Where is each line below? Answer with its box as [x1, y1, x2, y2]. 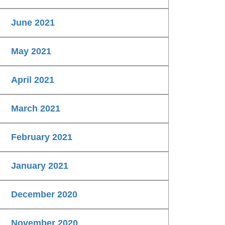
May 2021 [11, 46, 51, 57]
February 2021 [11, 132, 72, 143]
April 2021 [11, 75, 54, 85]
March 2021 [11, 103, 60, 114]
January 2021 [11, 161, 68, 171]
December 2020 [11, 189, 77, 200]
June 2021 [11, 18, 55, 28]
